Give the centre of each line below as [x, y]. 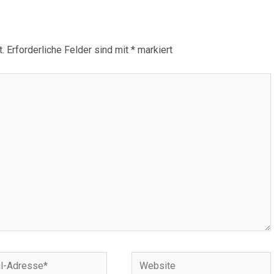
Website [149, 261]
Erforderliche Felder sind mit [68, 50]
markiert [154, 50]
